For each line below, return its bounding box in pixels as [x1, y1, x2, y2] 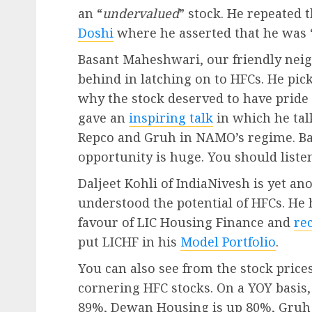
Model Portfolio [180, 233, 276, 250]
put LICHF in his [78, 233, 180, 250]
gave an [78, 109, 129, 126]
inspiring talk [129, 109, 213, 126]
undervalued [102, 4, 179, 22]
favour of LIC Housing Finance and [78, 213, 294, 231]
